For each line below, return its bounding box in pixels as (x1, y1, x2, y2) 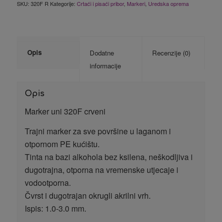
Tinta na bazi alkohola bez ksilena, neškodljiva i (24, 151, 193, 163)
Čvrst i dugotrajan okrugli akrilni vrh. (24, 189, 151, 201)
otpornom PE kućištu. (24, 138, 100, 150)
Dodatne (89, 48, 114, 58)
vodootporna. (24, 176, 71, 188)
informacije (89, 61, 121, 71)
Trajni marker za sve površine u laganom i (24, 125, 171, 137)
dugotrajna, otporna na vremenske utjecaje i (24, 164, 178, 175)
